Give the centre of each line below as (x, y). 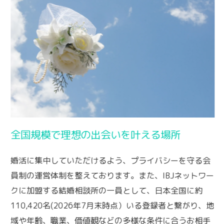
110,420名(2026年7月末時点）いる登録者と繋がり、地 (112, 205)
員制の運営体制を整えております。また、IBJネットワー (112, 175)
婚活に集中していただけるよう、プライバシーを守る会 (111, 160)
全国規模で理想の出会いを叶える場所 (96, 135)
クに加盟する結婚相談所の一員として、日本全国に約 (107, 190)
